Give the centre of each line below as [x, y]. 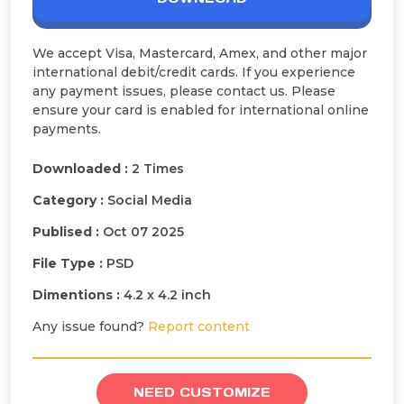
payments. [67, 129]
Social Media [150, 200]
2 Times [158, 168]
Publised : [68, 231]
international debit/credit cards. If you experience [194, 72]
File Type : [69, 263]
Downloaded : [82, 168]
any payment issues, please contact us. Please [184, 91]
